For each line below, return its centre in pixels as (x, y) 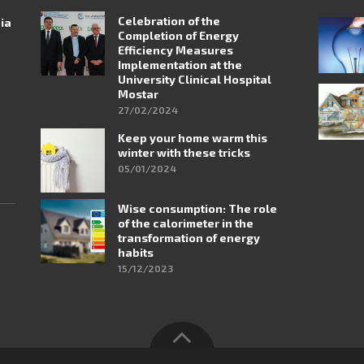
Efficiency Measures (176, 50)
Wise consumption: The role (198, 208)
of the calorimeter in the (186, 223)
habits (136, 252)
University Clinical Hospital (195, 80)
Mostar (139, 94)
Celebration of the (169, 21)
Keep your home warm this (193, 137)
